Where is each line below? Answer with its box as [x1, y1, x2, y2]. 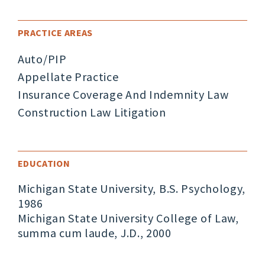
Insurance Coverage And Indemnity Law [18, 87, 229, 102]
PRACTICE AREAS [18, 27, 93, 39]
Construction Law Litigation [18, 105, 166, 120]
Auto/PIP [18, 51, 67, 67]
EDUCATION [18, 157, 70, 170]
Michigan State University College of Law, [18, 211, 239, 226]
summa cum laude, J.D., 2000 [18, 225, 172, 241]
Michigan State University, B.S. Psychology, [18, 181, 246, 196]
